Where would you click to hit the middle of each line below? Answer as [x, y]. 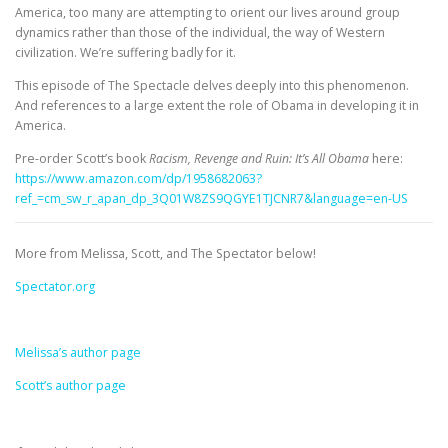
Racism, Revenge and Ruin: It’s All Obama [259, 158]
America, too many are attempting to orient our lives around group [207, 12]
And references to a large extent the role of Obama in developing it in [217, 105]
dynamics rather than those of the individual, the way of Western [200, 32]
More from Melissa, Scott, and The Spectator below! [165, 253]
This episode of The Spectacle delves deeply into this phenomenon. [212, 85]
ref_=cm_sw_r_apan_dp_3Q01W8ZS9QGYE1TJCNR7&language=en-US [211, 198]
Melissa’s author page [78, 353]
